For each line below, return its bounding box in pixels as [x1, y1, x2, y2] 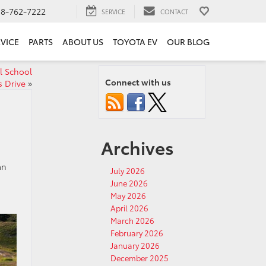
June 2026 [110, 178, 148, 188]
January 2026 [110, 240, 160, 251]
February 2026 [110, 227, 163, 238]
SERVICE [102, 7, 125, 16]
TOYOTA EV [113, 36, 157, 48]
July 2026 [110, 165, 145, 176]
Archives [101, 134, 174, 160]
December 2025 [110, 252, 169, 263]
